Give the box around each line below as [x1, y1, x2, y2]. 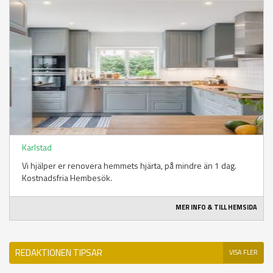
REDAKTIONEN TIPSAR [15, 246, 102, 260]
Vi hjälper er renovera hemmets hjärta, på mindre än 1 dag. [22, 159, 236, 172]
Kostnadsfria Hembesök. [22, 171, 112, 185]
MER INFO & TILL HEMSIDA [175, 202, 257, 213]
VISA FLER [229, 247, 258, 258]
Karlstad [22, 141, 52, 154]
